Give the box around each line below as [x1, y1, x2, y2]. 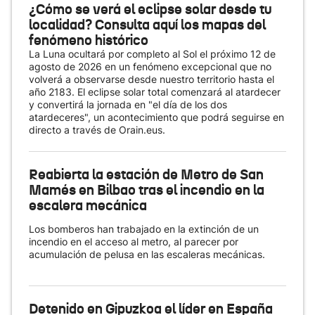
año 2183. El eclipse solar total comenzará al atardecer [29, 86, 281, 98]
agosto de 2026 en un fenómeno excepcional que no [29, 60, 271, 72]
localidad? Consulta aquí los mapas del [29, 15, 266, 34]
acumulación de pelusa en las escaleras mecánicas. [29, 248, 268, 260]
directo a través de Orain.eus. [29, 124, 165, 136]
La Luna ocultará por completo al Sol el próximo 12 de [29, 48, 276, 60]
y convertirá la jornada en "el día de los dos [29, 98, 227, 110]
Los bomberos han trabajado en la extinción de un [29, 223, 259, 235]
